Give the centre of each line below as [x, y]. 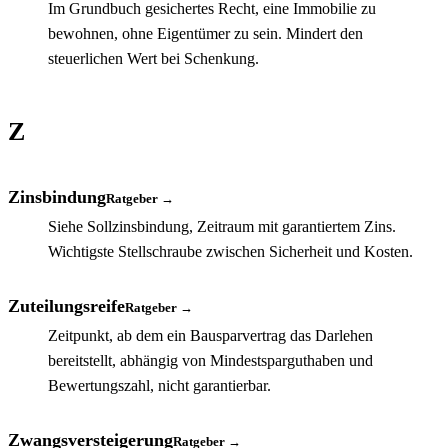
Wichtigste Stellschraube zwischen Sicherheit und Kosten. [230, 251]
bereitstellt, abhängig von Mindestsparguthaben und [210, 360]
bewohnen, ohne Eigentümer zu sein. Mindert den [205, 33]
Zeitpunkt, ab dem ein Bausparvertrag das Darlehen [210, 335]
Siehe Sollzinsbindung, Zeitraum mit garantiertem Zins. [222, 226]
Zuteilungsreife [66, 305]
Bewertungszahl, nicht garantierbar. [159, 385]
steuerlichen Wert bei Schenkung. [153, 58]
